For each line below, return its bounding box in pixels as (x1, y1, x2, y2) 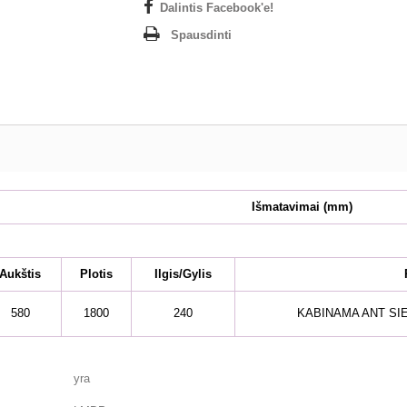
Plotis (80, 266, 113, 281)
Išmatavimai (252, 199, 320, 213)
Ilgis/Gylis (154, 266, 212, 281)
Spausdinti (171, 27, 233, 42)
